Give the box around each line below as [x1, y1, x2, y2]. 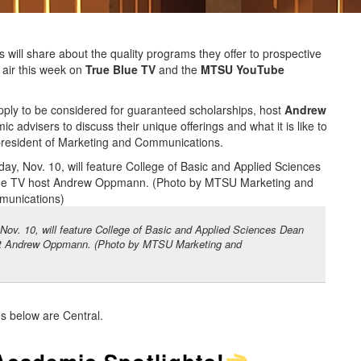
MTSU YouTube [197, 61, 284, 78]
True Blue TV [85, 61, 156, 78]
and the [156, 61, 197, 78]
